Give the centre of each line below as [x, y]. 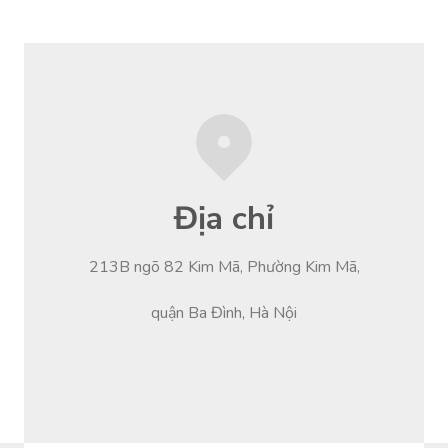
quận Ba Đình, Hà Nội [224, 312]
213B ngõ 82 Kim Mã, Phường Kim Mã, [224, 266]
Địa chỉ [224, 218]
